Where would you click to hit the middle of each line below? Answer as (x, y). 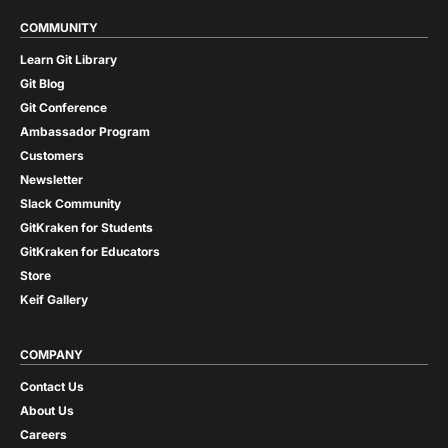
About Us (47, 411)
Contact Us (52, 387)
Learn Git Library (68, 60)
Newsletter (51, 180)
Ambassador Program (85, 132)
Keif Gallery (54, 300)
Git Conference (63, 108)
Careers (43, 435)
